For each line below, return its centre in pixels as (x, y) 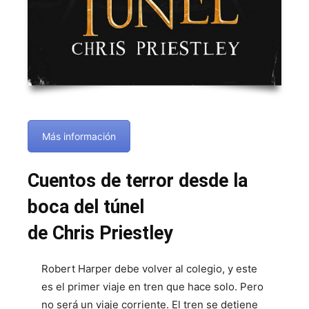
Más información (79, 137)
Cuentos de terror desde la (138, 181)
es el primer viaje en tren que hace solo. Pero (152, 287)
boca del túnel (86, 207)
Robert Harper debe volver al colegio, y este (149, 269)
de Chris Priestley (100, 233)
